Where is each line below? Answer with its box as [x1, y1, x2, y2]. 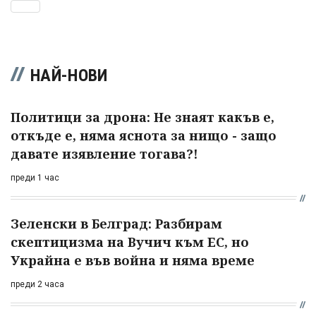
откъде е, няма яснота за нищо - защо [11, 127, 276, 145]
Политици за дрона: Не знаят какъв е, [11, 109, 274, 126]
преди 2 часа [11, 279, 64, 290]
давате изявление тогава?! [11, 145, 198, 163]
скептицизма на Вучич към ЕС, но [11, 233, 249, 251]
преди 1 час [11, 173, 59, 183]
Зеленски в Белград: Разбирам [11, 215, 222, 233]
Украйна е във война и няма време [11, 252, 255, 269]
